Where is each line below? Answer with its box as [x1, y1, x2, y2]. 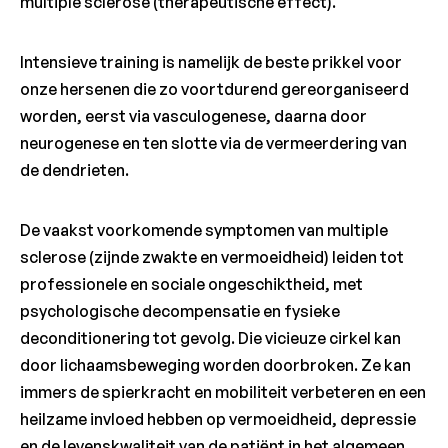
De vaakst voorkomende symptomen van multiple [19, 219, 388, 240]
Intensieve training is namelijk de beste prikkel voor [19, 51, 402, 72]
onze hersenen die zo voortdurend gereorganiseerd [19, 78, 409, 99]
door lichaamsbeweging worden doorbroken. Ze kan [19, 354, 411, 375]
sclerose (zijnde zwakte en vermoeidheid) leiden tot [19, 246, 404, 267]
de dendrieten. [19, 159, 129, 180]
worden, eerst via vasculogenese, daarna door [19, 105, 367, 126]
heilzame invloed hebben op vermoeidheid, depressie [19, 408, 416, 429]
